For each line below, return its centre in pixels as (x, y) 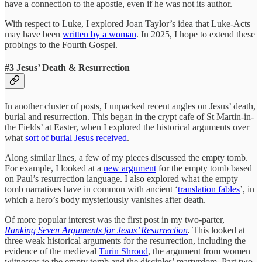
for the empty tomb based (204, 168)
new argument (130, 168)
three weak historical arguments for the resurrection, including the (125, 241)
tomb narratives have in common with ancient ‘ (91, 189)
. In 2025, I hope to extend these (196, 34)
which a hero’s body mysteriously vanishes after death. (105, 200)
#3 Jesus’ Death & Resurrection (67, 67)
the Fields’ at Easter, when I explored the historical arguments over (127, 127)
